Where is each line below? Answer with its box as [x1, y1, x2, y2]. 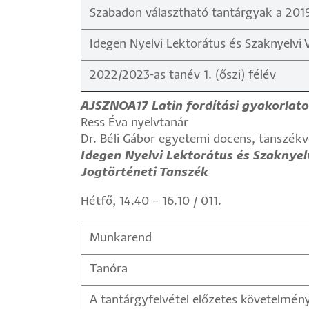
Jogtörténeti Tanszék [81, 167, 208, 179]
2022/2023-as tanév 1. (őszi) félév [90, 70, 276, 81]
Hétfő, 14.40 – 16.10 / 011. [81, 196, 221, 208]
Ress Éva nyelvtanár [81, 117, 188, 129]
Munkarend [90, 232, 152, 244]
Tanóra [90, 263, 128, 275]
